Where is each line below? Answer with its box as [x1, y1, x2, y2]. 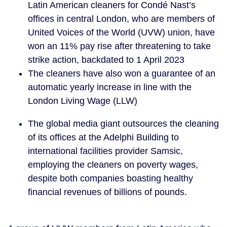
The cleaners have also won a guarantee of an [28, 68, 215, 79]
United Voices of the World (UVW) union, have [28, 27, 215, 37]
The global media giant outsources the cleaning [28, 119, 219, 129]
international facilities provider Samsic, [28, 146, 183, 156]
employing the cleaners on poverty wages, [28, 160, 198, 170]
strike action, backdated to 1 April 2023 [28, 55, 184, 65]
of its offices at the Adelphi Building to [28, 132, 179, 142]
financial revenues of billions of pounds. [28, 187, 187, 197]
